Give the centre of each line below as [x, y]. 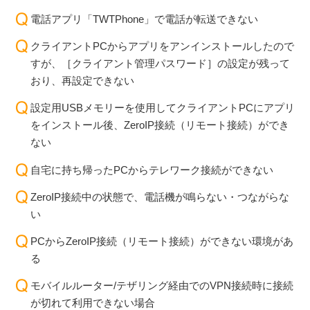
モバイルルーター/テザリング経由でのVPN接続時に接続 [162, 286]
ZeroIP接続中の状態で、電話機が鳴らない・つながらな [160, 197]
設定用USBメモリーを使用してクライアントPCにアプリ [163, 108]
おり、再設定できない [82, 81]
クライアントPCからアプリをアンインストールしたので [162, 46]
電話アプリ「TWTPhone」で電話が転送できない [144, 19]
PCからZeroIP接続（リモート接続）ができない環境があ [162, 241]
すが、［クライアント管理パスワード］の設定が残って [160, 64]
